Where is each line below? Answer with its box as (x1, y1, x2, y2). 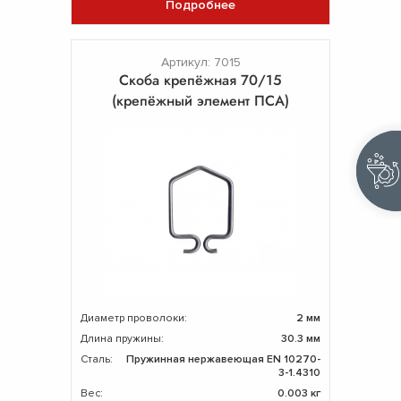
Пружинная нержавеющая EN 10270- (126, 352, 320, 366)
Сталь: (81, 352, 113, 366)
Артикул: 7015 (160, 54, 241, 70)
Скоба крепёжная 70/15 (119, 69, 282, 90)
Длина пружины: (81, 331, 164, 346)
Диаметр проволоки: (81, 311, 187, 325)
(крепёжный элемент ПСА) (112, 90, 289, 111)
